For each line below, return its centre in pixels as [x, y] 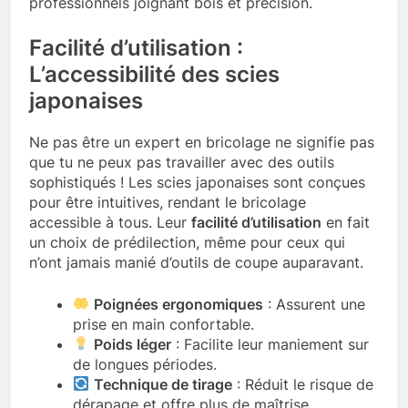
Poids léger [133, 344]
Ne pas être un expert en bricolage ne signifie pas [202, 142]
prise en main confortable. [163, 324]
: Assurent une [315, 304]
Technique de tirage [163, 384]
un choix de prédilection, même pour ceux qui [187, 242]
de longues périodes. [145, 364]
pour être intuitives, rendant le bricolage [168, 202]
